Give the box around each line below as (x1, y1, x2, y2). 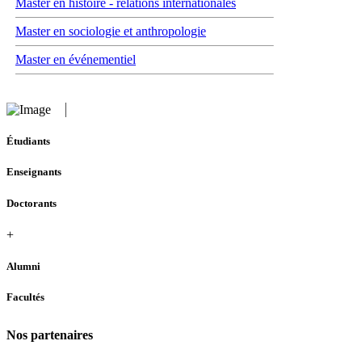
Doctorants (6, 196, 57, 209)
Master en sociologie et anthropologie (15, 24, 206, 38)
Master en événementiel (15, 53, 136, 66)
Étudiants (6, 135, 50, 148)
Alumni (6, 259, 40, 272)
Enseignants (6, 166, 61, 179)
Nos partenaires (6, 328, 93, 343)
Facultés (6, 291, 44, 304)
